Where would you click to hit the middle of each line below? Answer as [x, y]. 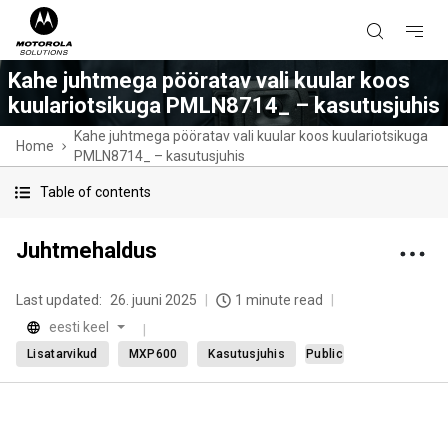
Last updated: [59, 300]
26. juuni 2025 [153, 300]
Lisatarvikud [62, 354]
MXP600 [153, 354]
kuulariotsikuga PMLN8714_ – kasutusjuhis [224, 105]
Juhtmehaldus [86, 250]
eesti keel [79, 327]
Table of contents [95, 192]
